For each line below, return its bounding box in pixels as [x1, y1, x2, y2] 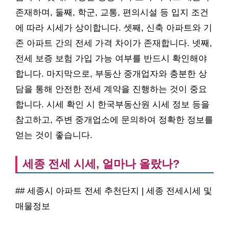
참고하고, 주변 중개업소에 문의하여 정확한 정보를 [15, 115, 213, 125]
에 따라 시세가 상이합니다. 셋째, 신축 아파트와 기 [15, 23, 212, 33]
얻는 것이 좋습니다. [15, 130, 93, 141]
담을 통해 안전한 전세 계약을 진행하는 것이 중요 [15, 84, 207, 95]
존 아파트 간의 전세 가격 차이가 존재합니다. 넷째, [15, 38, 212, 49]
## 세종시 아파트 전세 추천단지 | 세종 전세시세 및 [15, 186, 212, 196]
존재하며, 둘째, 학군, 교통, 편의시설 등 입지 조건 [15, 8, 209, 18]
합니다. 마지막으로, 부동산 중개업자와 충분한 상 [15, 69, 207, 79]
